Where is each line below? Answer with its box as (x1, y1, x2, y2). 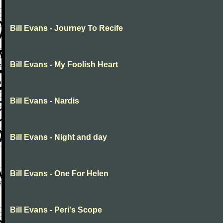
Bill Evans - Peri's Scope (10, 206, 102, 214)
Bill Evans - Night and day (10, 133, 107, 141)
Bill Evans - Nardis (10, 97, 79, 105)
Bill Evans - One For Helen (10, 169, 109, 178)
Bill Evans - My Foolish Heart (10, 60, 118, 69)
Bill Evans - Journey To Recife (10, 24, 123, 32)
